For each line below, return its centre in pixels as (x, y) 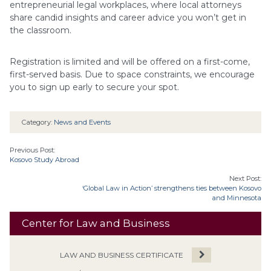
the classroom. (41, 30)
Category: (38, 122)
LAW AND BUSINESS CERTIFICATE (122, 255)
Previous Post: (32, 150)
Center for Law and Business (96, 223)
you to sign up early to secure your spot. (94, 87)
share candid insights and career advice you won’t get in (128, 17)
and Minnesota (237, 198)
